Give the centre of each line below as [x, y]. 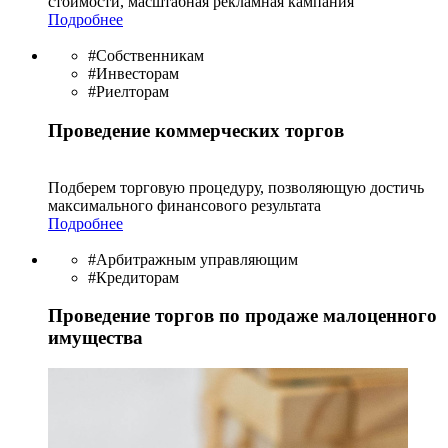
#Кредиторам [133, 277]
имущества [95, 338]
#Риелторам [128, 92]
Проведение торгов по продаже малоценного [242, 316]
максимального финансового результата [184, 205]
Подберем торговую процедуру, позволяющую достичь [236, 187]
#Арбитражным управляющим [193, 259]
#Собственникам [146, 56]
